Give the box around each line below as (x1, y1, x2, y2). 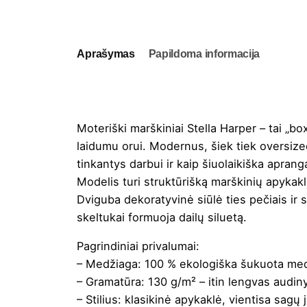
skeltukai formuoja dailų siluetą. (77, 210, 247, 224)
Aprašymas (77, 48, 135, 60)
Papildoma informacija (148, 48, 260, 60)
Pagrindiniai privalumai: (77, 239, 200, 254)
